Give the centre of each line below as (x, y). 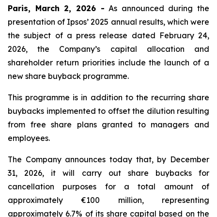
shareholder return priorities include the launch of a (108, 62)
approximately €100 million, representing (108, 200)
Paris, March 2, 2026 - (56, 8)
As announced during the (157, 8)
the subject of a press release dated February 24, (108, 35)
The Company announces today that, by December (108, 159)
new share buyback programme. (68, 76)
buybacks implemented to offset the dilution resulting (108, 111)
